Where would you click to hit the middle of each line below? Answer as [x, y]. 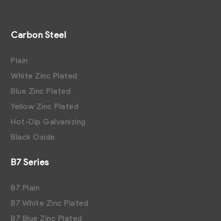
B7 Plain [25, 188]
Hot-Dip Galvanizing [48, 122]
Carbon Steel [39, 35]
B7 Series [30, 163]
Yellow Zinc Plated [45, 107]
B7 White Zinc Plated [50, 203]
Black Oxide [33, 137]
